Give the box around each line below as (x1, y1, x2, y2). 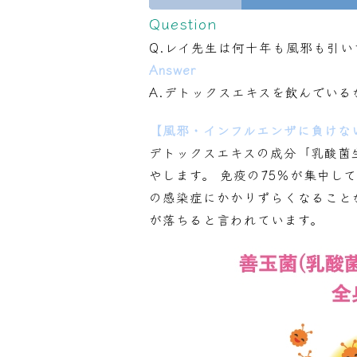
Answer (149, 60, 196, 78)
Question (149, 11, 218, 33)
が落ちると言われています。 (149, 210, 324, 228)
